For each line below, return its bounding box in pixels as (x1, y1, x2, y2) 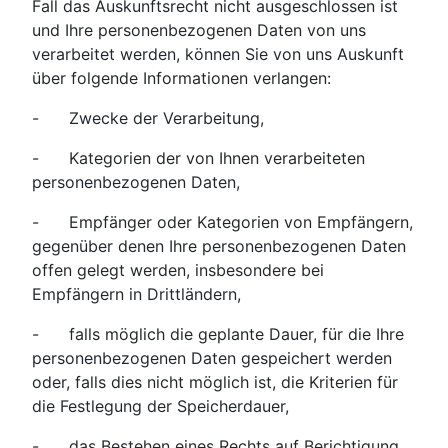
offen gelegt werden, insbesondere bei (32, 260, 324, 281)
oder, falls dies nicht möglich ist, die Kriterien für (32, 372, 398, 393)
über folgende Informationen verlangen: (32, 68, 331, 89)
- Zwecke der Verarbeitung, (32, 108, 264, 129)
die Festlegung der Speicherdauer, (32, 396, 289, 417)
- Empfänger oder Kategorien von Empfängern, (32, 212, 413, 233)
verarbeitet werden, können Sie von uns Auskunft (32, 44, 404, 65)
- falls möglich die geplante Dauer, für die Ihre (32, 324, 404, 345)
